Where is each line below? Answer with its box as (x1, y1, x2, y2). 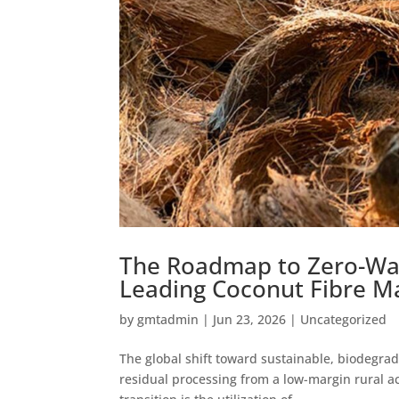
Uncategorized (300, 310, 387, 328)
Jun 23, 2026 (213, 310, 287, 328)
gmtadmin (137, 310, 199, 328)
